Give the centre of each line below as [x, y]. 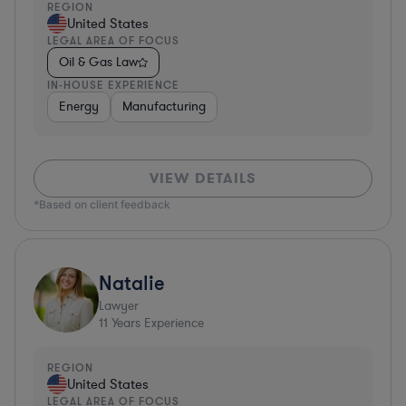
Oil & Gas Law [98, 62]
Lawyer [119, 305]
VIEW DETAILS [203, 178]
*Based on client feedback [102, 204]
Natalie [132, 282]
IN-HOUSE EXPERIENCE [113, 84]
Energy [79, 106]
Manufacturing [164, 106]
